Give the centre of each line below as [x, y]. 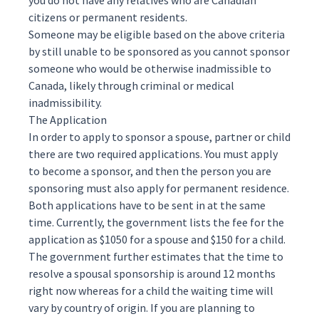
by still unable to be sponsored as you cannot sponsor [159, 51]
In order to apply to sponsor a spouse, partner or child [159, 137]
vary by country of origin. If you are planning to [142, 308]
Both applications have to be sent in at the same [147, 205]
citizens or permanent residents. [108, 17]
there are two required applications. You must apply [153, 154]
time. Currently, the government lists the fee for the [156, 222]
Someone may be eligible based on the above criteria [157, 34]
